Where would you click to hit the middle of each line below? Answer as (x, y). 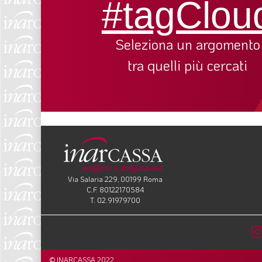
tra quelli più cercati (188, 65)
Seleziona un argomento (187, 44)
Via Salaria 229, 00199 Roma (115, 179)
